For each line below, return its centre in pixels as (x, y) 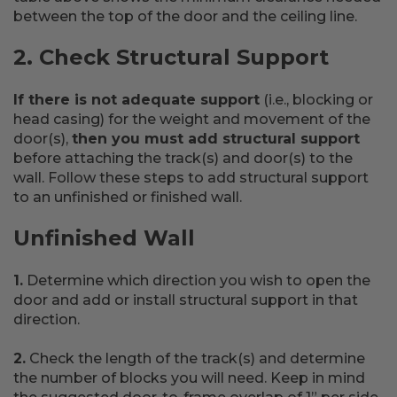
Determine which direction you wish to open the (197, 280)
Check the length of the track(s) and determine (195, 358)
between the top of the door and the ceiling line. (185, 16)
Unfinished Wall (104, 238)
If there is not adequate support (136, 100)
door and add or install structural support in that (186, 300)
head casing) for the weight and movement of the (192, 119)
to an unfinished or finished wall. (128, 197)
